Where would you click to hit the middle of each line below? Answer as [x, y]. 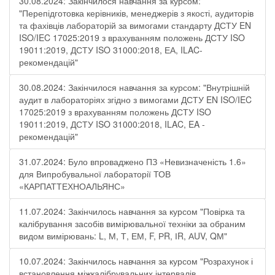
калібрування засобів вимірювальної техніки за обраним [132, 223]
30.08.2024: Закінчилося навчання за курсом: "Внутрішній [134, 87]
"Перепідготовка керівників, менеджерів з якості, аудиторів [136, 13]
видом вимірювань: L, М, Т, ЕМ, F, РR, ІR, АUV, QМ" [123, 236]
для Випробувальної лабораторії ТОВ [95, 174]
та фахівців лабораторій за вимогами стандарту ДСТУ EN [135, 25]
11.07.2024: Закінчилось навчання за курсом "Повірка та [132, 211]
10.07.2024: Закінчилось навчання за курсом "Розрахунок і [136, 261]
